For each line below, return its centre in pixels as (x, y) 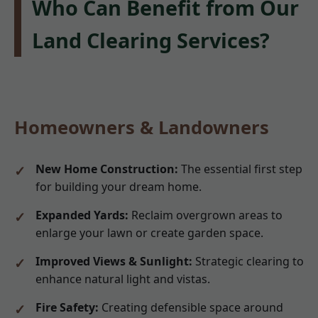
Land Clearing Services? (151, 40)
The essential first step (240, 169)
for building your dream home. (119, 186)
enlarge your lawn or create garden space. (149, 232)
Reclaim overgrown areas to (205, 215)
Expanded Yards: (82, 215)
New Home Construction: (107, 169)
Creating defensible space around (191, 307)
